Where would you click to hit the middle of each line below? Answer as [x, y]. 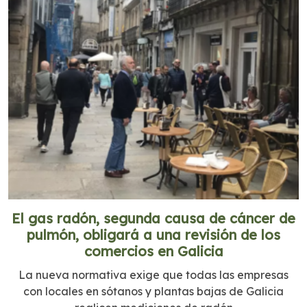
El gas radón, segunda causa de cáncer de [153, 218]
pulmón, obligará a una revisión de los [153, 234]
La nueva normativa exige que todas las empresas [153, 274]
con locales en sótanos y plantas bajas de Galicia [153, 291]
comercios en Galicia [153, 251]
